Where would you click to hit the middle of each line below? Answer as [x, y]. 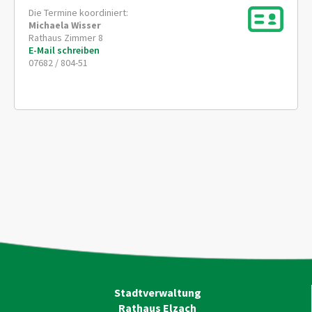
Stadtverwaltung [157, 292]
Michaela [49, 25]
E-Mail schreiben [64, 50]
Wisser [86, 25]
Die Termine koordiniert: [78, 12]
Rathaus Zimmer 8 [66, 37]
